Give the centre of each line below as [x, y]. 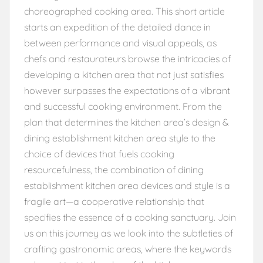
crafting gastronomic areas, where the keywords [128, 249]
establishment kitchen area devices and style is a [127, 185]
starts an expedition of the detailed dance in [117, 27]
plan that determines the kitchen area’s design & [127, 122]
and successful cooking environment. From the [123, 106]
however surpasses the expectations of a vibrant [127, 90]
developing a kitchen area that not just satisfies [124, 74]
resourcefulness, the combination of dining [114, 169]
